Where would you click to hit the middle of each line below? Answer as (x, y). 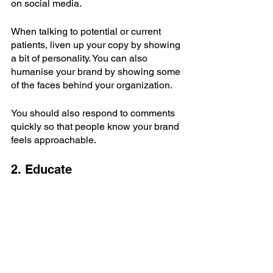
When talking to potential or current (87, 32)
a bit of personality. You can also (80, 58)
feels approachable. (54, 140)
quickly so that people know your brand (96, 127)
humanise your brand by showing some (97, 72)
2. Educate (41, 170)
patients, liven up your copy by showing (97, 45)
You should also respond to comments (94, 113)
